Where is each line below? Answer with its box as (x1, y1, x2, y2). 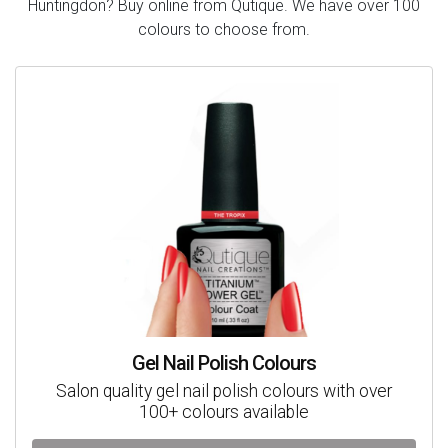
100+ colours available (138, 401, 309, 422)
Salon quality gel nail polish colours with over (55, 380, 392, 401)
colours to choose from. (138, 20, 310, 39)
